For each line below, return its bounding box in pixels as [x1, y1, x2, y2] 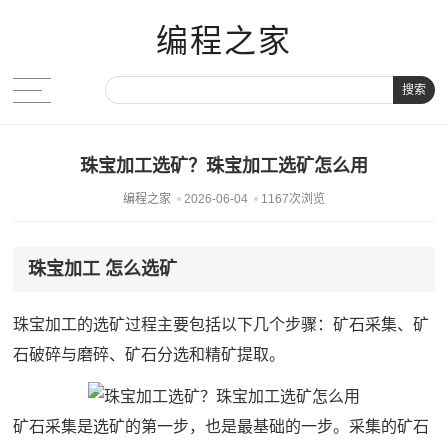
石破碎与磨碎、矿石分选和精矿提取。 [13, 346, 286, 364]
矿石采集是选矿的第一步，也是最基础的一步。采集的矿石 [13, 418, 430, 436]
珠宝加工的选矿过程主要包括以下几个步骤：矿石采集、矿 [13, 316, 430, 334]
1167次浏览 [260, 192, 325, 207]
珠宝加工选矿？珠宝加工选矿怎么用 [79, 156, 368, 177]
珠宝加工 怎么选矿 [28, 259, 178, 280]
